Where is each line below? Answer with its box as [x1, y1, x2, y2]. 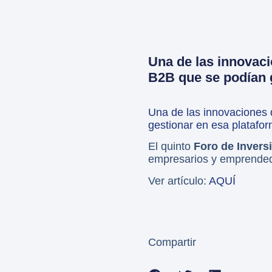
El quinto [148, 140, 194, 153]
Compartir [148, 236, 196, 249]
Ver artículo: [148, 174, 206, 187]
